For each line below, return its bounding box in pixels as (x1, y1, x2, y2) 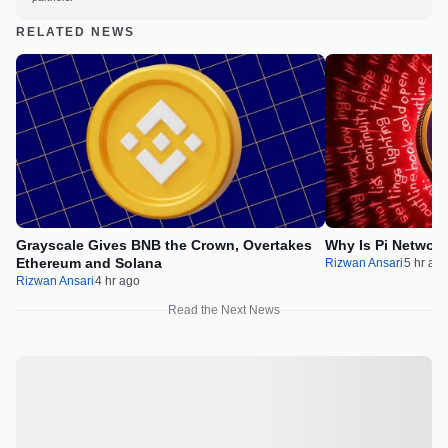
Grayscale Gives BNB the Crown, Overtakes (16, 237, 312, 254)
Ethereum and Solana (16, 255, 162, 272)
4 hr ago (95, 274, 140, 289)
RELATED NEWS (16, 25, 135, 40)
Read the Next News (168, 303, 280, 318)
